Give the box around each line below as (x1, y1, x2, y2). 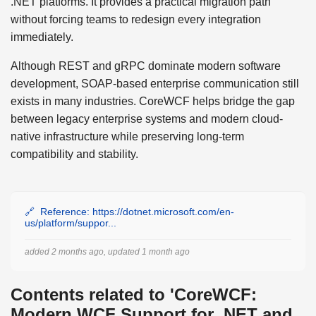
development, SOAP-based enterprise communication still (11, 77, 299, 90)
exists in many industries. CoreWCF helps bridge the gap (11, 95, 295, 107)
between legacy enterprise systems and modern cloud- (11, 112, 283, 125)
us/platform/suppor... (25, 217, 116, 229)
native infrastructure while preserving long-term (11, 130, 244, 142)
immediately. (11, 30, 73, 43)
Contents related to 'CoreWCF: (11, 284, 257, 304)
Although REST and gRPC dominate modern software (11, 59, 281, 72)
